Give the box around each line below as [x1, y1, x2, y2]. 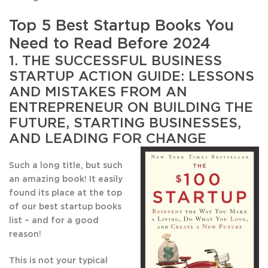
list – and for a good [9, 217, 99, 226]
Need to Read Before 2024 [9, 36, 211, 52]
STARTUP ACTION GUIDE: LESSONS [9, 70, 254, 84]
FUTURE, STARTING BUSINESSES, [9, 117, 241, 130]
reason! [9, 230, 41, 239]
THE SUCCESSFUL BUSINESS [22, 54, 222, 68]
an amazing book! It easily [9, 175, 123, 184]
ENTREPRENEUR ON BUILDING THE [9, 101, 253, 115]
